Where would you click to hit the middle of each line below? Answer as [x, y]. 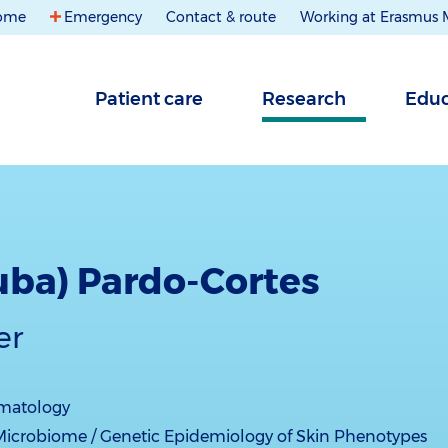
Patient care [149, 99]
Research [304, 99]
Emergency [103, 17]
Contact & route [221, 17]
